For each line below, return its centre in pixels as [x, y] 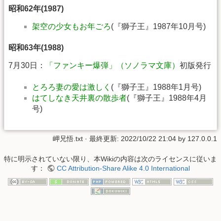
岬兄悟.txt [68, 138]
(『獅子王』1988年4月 [167, 98]
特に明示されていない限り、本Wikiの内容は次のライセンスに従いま [110, 159]
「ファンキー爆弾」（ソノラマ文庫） [112, 65]
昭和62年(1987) [36, 8]
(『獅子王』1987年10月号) [158, 26]
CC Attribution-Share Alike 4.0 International [123, 168]
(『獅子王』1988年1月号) [156, 87]
